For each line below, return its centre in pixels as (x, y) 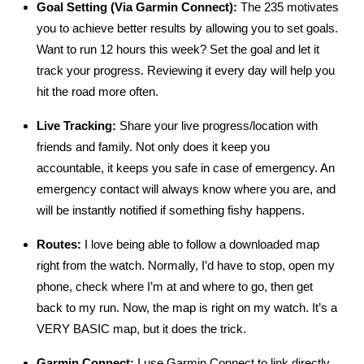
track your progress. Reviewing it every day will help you (186, 70)
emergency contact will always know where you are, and (186, 188)
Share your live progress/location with (219, 125)
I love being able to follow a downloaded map (202, 244)
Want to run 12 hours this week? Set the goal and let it (178, 49)
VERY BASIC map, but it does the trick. (141, 328)
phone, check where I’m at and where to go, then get (175, 286)
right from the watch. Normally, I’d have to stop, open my (186, 265)
